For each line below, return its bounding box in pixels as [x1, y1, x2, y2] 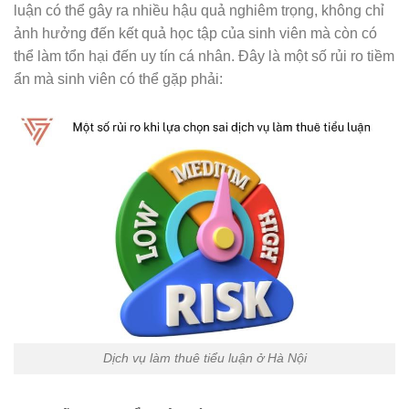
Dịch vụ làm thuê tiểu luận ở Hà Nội [102, 351, 307, 366]
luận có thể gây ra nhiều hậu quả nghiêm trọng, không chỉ [14, 2, 384, 18]
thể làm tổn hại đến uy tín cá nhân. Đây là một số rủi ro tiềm [14, 47, 394, 64]
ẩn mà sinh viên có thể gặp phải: [14, 70, 223, 87]
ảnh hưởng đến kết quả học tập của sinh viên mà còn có [14, 25, 377, 41]
